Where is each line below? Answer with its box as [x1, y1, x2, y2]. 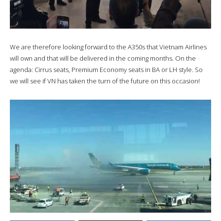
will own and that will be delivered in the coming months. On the [10, 53, 196, 63]
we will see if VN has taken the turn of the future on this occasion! [10, 76, 200, 85]
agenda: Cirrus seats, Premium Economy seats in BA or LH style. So [10, 65, 203, 74]
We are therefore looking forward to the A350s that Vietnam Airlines [10, 42, 207, 51]
